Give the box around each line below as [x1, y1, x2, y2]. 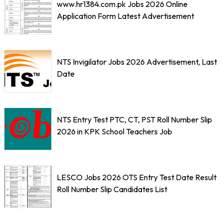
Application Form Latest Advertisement [57, 10, 194, 21]
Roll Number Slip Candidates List [57, 184, 167, 194]
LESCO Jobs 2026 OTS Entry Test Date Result [57, 172, 217, 182]
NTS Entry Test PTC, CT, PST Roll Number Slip [57, 114, 212, 124]
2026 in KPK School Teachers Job [57, 126, 172, 136]
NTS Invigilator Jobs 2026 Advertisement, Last [57, 56, 217, 67]
